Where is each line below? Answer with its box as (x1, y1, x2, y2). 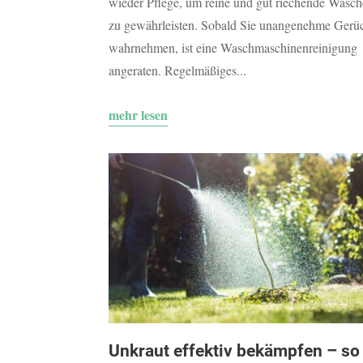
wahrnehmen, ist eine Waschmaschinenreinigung (109, 39, 358, 57)
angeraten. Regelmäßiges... (109, 62, 247, 79)
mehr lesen (109, 105, 169, 125)
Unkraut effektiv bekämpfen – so (109, 341, 361, 361)
